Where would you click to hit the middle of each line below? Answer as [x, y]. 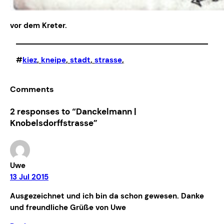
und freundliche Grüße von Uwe [68, 207]
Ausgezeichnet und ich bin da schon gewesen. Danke [107, 196]
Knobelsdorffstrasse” [54, 123]
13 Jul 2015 [29, 177]
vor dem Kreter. [38, 25]
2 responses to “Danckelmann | [73, 112]
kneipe [53, 60]
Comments [32, 89]
